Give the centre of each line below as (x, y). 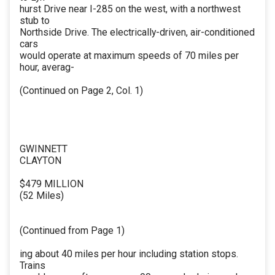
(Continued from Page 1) (72, 231)
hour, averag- (47, 68)
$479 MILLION (52, 184)
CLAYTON (41, 161)
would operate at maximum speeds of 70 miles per (129, 56)
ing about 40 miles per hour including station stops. (129, 254)
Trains (33, 266)
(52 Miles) (42, 196)
